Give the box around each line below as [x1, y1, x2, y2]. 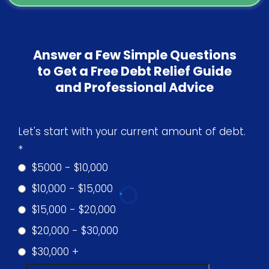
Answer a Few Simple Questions [32, 46, 237, 64]
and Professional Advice [55, 79, 214, 96]
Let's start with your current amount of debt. [18, 124, 246, 139]
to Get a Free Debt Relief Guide [37, 62, 232, 80]
